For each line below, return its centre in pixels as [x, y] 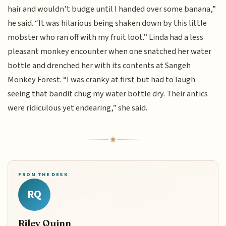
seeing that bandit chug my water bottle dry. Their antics [108, 94]
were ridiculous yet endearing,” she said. [78, 108]
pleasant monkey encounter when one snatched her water [110, 51]
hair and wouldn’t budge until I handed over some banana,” [112, 9]
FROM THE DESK [43, 174]
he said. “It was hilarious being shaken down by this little [107, 23]
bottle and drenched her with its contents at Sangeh [99, 65]
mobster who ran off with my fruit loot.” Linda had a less [106, 37]
